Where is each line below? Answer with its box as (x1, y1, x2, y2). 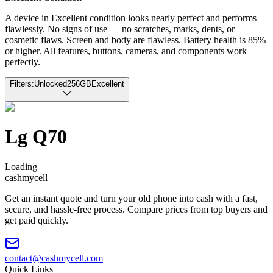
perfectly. (5, 56, 40, 67)
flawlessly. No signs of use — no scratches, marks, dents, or (5, 23, 235, 34)
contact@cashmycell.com (5, 252, 103, 263)
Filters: (10, 79, 34, 88)
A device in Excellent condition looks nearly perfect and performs (5, 12, 257, 23)
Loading (5, 161, 37, 172)
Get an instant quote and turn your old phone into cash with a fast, (5, 193, 258, 204)
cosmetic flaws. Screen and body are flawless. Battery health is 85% (5, 34, 266, 45)
